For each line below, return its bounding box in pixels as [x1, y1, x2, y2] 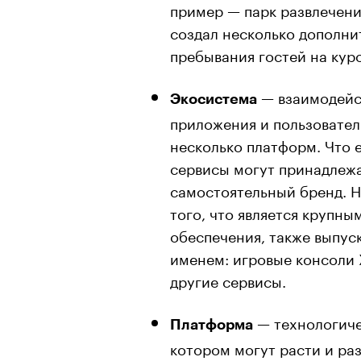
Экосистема [170, 91, 257, 106]
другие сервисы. [170, 268, 286, 291]
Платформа [170, 317, 253, 332]
